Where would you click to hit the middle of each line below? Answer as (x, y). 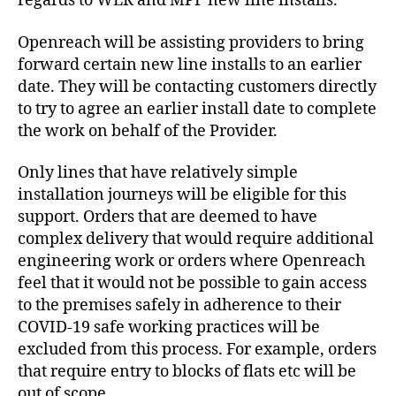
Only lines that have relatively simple (158, 173)
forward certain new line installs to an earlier (190, 65)
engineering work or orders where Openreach (191, 262)
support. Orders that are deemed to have (168, 217)
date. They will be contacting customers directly (197, 87)
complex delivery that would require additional (196, 240)
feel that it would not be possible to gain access (192, 284)
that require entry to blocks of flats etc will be (187, 372)
